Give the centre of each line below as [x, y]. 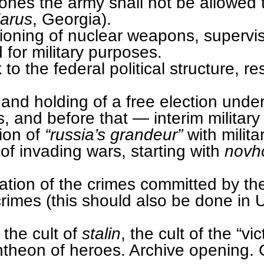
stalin [101, 233]
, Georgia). [72, 19]
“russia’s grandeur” [114, 134]
